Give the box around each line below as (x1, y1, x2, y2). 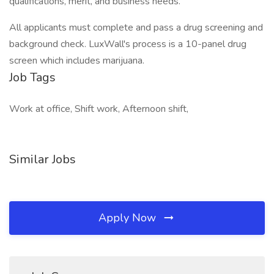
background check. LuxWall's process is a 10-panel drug (9, 37, 246, 51)
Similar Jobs (9, 151, 76, 168)
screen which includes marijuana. (9, 54, 144, 67)
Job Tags (9, 69, 56, 86)
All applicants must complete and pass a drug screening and (9, 21, 263, 34)
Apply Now (98, 210, 159, 225)
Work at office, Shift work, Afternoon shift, (9, 102, 188, 116)
